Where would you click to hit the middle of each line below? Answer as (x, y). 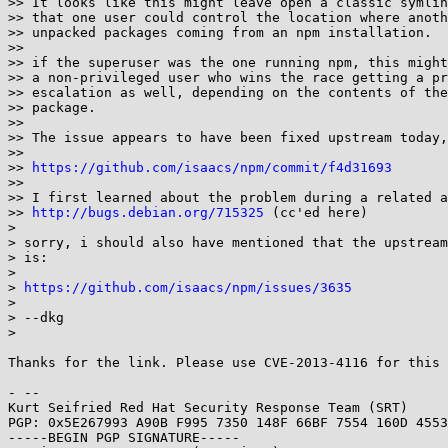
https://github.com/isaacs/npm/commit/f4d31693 (212, 167)
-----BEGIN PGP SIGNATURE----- (124, 437)
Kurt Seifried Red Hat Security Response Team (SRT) (208, 407)
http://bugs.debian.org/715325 (148, 212)
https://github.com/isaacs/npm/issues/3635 (188, 287)
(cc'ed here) (316, 212)
